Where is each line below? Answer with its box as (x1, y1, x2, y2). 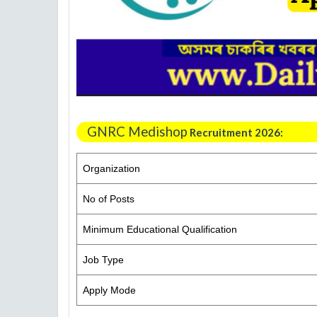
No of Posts (83, 193, 134, 204)
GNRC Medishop (87, 124, 188, 139)
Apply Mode (83, 284, 136, 296)
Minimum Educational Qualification (83, 224, 237, 235)
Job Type (83, 254, 124, 265)
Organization (83, 163, 140, 174)
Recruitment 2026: (188, 126, 283, 139)
